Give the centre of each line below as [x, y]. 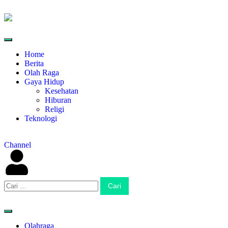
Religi [54, 109]
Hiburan [58, 100]
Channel [18, 145]
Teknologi [41, 118]
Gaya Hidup [44, 82]
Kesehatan [62, 91]
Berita [34, 63]
